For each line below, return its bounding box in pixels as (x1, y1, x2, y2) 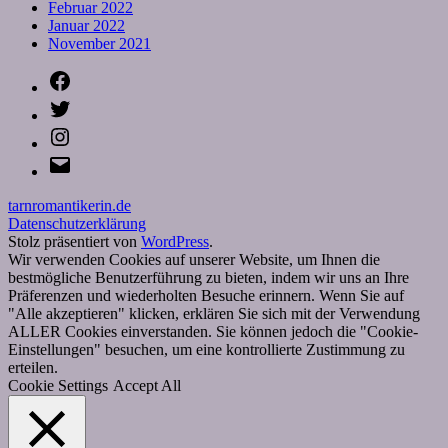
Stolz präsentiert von (8, 232, 141, 250)
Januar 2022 (48, 16, 125, 34)
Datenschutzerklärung (8, 214, 146, 232)
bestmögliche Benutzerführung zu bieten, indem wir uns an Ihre (8, 268, 409, 286)
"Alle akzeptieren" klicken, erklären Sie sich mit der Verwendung (8, 304, 420, 322)
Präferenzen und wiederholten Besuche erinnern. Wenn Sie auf (8, 286, 404, 304)
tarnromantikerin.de (8, 196, 131, 214)
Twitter (71, 95, 116, 113)
